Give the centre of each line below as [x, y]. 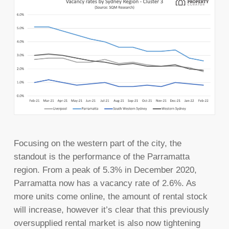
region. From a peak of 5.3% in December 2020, [105, 170]
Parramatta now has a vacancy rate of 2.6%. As [105, 184]
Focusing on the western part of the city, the [97, 144]
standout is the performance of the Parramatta [101, 157]
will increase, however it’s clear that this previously [111, 210]
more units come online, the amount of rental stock [110, 197]
